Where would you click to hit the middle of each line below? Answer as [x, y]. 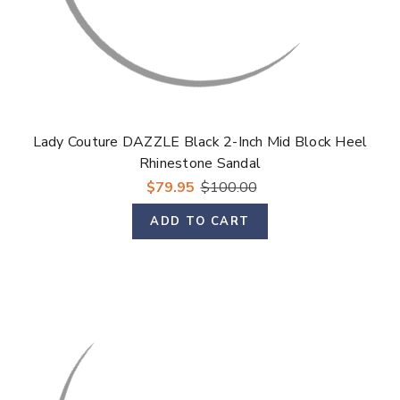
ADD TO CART [200, 222]
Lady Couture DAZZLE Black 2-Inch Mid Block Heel [200, 142]
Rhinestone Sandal [200, 164]
